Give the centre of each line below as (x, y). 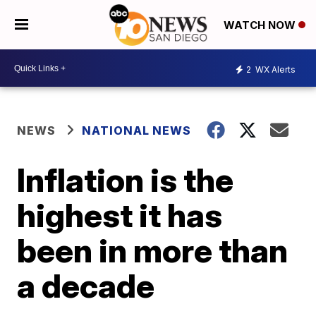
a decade (86, 286)
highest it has (120, 215)
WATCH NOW (261, 25)
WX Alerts (274, 69)
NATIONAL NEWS (137, 130)
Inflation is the (126, 180)
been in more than (153, 250)
